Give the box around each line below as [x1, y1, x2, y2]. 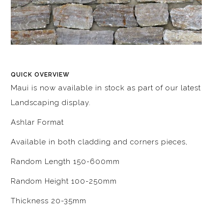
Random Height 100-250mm [11, 177, 117, 186]
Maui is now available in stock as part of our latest [11, 83, 201, 93]
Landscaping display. [11, 98, 91, 108]
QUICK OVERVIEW [11, 71, 70, 79]
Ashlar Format [11, 118, 64, 127]
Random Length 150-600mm [11, 157, 120, 166]
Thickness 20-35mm [11, 196, 87, 206]
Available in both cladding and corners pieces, [11, 137, 191, 147]
